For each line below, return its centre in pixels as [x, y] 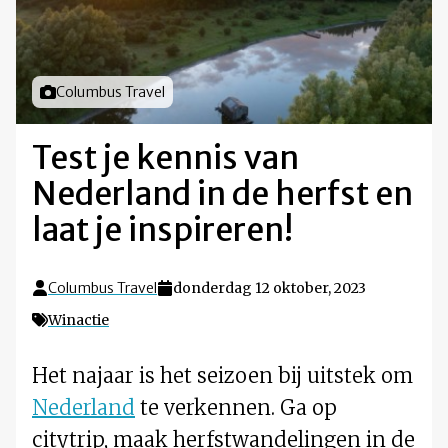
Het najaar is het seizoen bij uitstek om [222, 376]
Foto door [72, 92]
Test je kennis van [165, 158]
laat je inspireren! [162, 230]
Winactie [78, 320]
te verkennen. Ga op [236, 408]
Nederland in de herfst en [222, 194]
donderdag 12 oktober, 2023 [269, 288]
